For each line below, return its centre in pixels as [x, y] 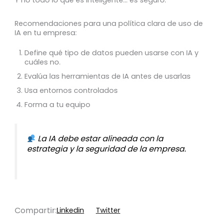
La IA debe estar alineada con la [101, 139]
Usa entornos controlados [71, 90]
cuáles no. [43, 62]
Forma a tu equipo [57, 104]
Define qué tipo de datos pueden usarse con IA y [111, 53]
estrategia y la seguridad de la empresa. [106, 149]
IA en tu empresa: [46, 33]
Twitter [108, 210]
